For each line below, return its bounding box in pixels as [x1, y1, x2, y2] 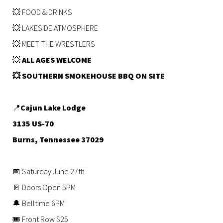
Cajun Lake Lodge [20, 102, 86, 112]
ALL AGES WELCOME [22, 54, 92, 65]
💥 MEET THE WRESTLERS [12, 38, 95, 49]
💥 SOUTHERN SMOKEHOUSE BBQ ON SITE [12, 70, 165, 81]
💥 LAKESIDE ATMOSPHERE [12, 22, 98, 33]
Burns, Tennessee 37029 [12, 134, 104, 144]
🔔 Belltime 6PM [12, 198, 65, 208]
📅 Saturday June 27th [12, 166, 85, 176]
